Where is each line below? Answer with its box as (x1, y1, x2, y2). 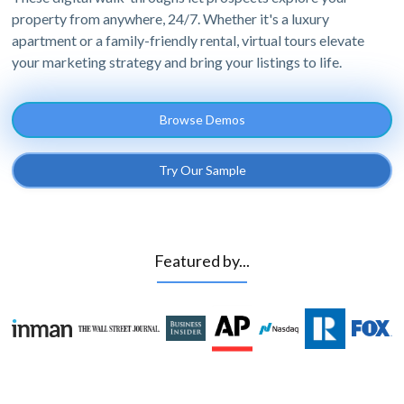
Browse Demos (159, 112, 245, 128)
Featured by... (154, 251, 250, 271)
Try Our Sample (158, 162, 246, 179)
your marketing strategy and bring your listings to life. (12, 53, 343, 71)
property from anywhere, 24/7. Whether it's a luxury (12, 10, 330, 28)
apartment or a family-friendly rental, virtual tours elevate (12, 32, 365, 50)
